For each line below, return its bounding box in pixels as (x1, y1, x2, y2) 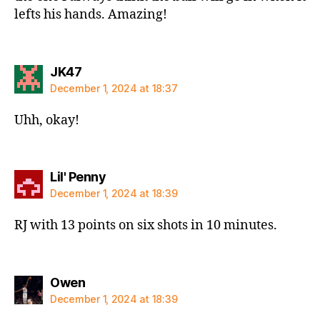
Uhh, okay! (14, 111, 79, 129)
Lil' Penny (50, 169, 106, 184)
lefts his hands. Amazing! (14, 6, 167, 23)
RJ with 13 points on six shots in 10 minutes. (14, 217, 277, 234)
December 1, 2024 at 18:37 (50, 81, 178, 94)
